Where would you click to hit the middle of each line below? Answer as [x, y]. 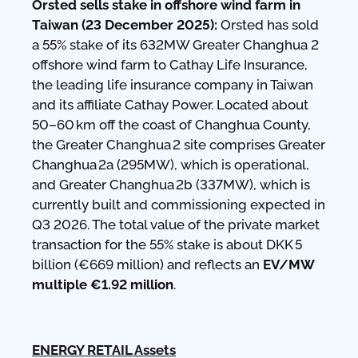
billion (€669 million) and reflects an [147, 264]
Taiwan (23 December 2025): [125, 24]
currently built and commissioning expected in [179, 204]
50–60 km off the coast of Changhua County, [171, 124]
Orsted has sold [268, 24]
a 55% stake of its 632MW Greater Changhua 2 [175, 44]
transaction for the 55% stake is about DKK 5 [167, 244]
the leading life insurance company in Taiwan [173, 84]
